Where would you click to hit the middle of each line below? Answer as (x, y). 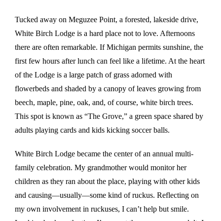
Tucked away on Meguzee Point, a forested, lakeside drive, (107, 20)
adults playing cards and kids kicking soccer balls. (92, 130)
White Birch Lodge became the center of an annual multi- (104, 154)
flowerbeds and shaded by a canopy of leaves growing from (108, 89)
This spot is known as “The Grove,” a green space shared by (109, 116)
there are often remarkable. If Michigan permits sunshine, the (109, 47)
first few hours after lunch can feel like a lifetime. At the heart (110, 61)
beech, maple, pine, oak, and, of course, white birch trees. (104, 103)
